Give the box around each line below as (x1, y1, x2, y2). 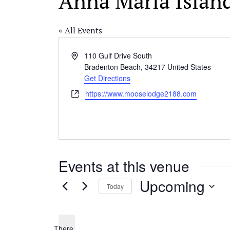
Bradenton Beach (84, 62, 141, 72)
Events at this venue (59, 156, 189, 177)
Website (71, 88, 97, 99)
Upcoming (140, 176, 205, 197)
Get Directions (84, 73, 131, 84)
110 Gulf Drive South (84, 50, 152, 61)
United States (167, 62, 212, 72)
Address (71, 50, 98, 61)
